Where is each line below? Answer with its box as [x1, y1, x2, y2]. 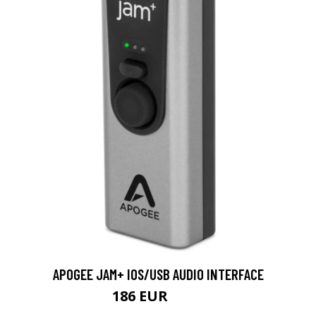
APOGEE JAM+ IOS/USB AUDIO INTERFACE [52, 265, 264, 283]
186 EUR [112, 286, 171, 305]
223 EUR [171, 291, 204, 304]
